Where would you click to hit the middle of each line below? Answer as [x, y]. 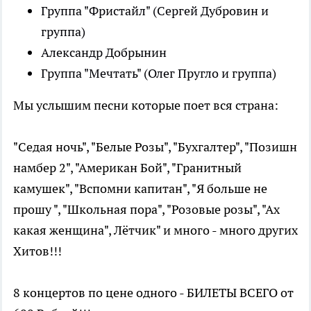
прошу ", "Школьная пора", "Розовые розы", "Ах [146, 210]
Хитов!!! [37, 251]
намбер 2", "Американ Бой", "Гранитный [127, 168]
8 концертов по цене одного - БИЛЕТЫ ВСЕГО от [153, 293]
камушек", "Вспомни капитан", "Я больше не [140, 189]
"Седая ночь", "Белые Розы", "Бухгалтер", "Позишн [155, 147]
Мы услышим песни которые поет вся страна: [146, 106]
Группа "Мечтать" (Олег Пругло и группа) [159, 74]
